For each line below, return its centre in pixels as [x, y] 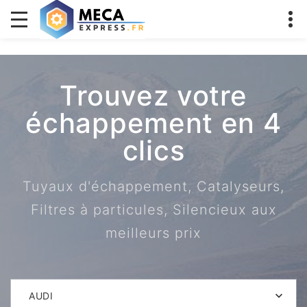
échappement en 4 [153, 123]
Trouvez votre [153, 96]
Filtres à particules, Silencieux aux [153, 210]
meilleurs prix [153, 233]
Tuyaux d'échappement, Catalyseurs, [153, 186]
